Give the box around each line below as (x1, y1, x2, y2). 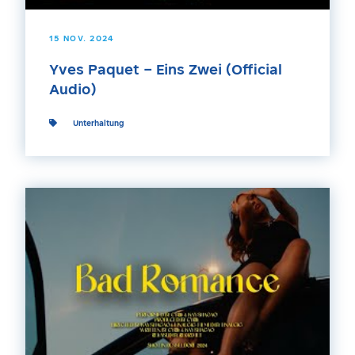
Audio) (49, 84, 97, 98)
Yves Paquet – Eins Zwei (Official (49, 64, 282, 78)
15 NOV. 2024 (49, 36, 115, 44)
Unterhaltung (73, 120, 124, 128)
